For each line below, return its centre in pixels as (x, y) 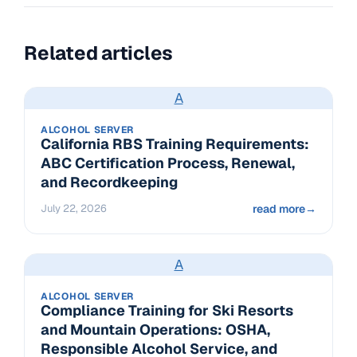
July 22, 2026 (74, 208)
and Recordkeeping (109, 182)
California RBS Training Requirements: (175, 143)
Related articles (99, 53)
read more (279, 208)
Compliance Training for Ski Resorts (167, 310)
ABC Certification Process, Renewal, (168, 163)
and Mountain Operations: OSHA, (155, 329)
